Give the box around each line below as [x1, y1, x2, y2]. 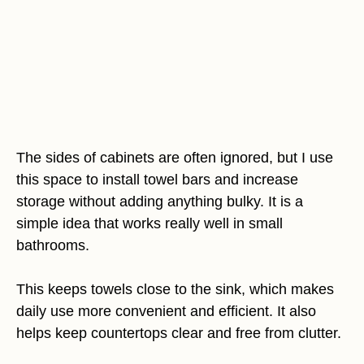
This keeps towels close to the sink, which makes [16, 281, 334, 298]
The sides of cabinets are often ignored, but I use [16, 149, 333, 167]
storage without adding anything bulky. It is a [16, 193, 303, 210]
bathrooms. [16, 237, 89, 254]
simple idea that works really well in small [16, 215, 283, 232]
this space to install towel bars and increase [16, 171, 298, 188]
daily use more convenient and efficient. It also [16, 303, 316, 320]
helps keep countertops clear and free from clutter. [16, 325, 341, 342]
